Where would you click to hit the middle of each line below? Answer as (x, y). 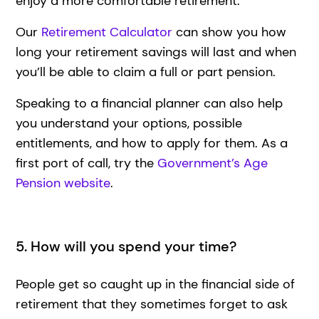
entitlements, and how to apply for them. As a (152, 143)
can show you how (230, 32)
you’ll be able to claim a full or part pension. (148, 72)
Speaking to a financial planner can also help (150, 103)
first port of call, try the (87, 163)
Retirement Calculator (107, 32)
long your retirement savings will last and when (156, 52)
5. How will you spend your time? (126, 246)
